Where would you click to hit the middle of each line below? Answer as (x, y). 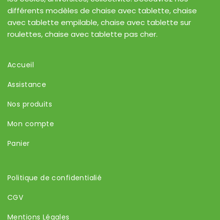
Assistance (27, 85)
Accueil (21, 65)
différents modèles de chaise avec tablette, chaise (102, 11)
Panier (19, 144)
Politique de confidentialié (55, 178)
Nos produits (30, 104)
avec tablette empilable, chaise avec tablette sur (99, 23)
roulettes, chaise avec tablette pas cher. (82, 34)
